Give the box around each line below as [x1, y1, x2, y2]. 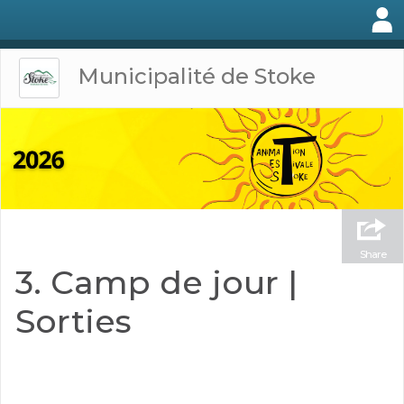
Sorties [15, 300, 132, 341]
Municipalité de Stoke [78, 62, 317, 89]
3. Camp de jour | [15, 262, 298, 302]
